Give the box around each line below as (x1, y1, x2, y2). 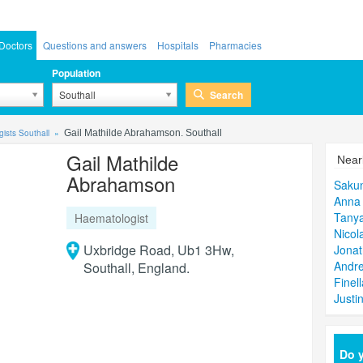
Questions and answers (43, 38, 147, 52)
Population (51, 66, 100, 80)
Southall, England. (83, 258, 190, 277)
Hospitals (157, 38, 199, 52)
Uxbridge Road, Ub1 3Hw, (83, 241, 234, 259)
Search (209, 87, 243, 102)
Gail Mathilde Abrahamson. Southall (64, 127, 222, 139)
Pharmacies (209, 38, 262, 52)
